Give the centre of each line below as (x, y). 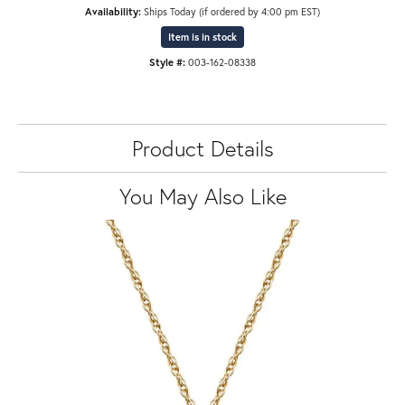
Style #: (167, 62)
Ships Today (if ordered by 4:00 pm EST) (232, 11)
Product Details (202, 148)
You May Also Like (202, 196)
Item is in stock (202, 37)
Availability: (113, 11)
